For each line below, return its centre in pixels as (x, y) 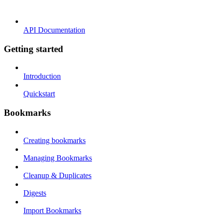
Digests (35, 193)
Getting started (34, 49)
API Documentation (54, 30)
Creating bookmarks (54, 140)
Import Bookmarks (52, 210)
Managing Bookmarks (58, 158)
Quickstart (39, 94)
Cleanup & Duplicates (57, 175)
